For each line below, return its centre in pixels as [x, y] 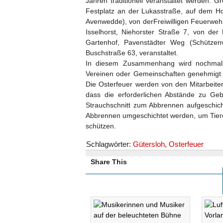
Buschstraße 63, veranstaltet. [132, 53]
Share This [109, 162]
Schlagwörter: [110, 144]
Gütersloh [149, 144]
